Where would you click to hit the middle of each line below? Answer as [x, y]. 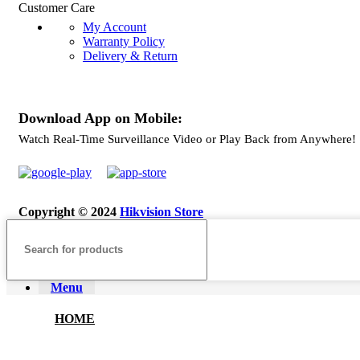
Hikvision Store [162, 211]
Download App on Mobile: [100, 118]
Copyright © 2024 [69, 211]
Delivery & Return [130, 55]
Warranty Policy [124, 41]
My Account [115, 27]
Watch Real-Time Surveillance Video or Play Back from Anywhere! [187, 139]
